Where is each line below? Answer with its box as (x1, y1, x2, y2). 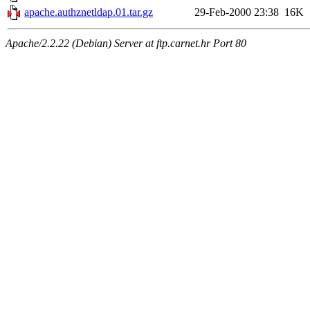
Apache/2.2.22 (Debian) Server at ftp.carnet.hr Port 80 (6, 37, 246, 50)
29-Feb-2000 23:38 (194, 6, 279, 19)
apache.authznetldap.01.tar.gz (24, 6, 153, 19)
